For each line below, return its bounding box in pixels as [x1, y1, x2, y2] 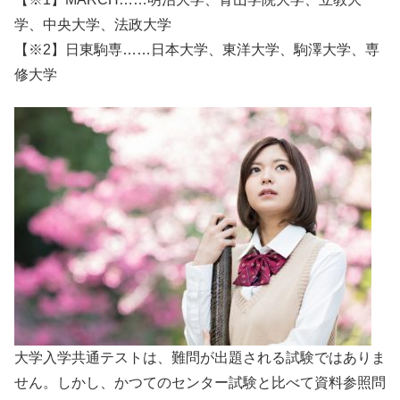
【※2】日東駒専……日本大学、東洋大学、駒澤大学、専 [14, 41, 379, 57]
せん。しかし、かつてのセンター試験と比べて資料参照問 [14, 375, 386, 391]
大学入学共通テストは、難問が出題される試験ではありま [14, 350, 386, 366]
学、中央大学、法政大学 [14, 16, 171, 32]
